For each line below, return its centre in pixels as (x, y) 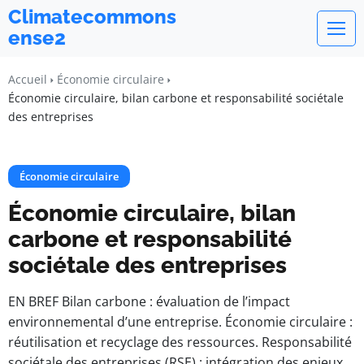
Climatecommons (92, 17)
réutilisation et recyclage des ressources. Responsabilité (180, 342)
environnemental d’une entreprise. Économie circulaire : (180, 322)
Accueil (28, 79)
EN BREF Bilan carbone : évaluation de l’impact (149, 301)
